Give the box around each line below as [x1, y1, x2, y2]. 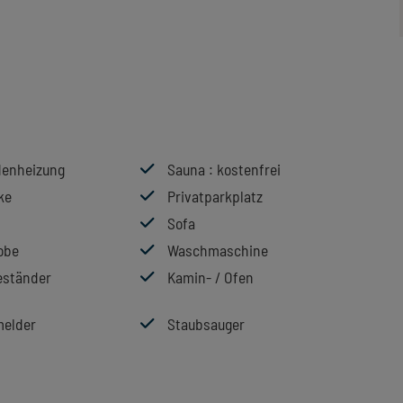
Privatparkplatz [167, 186, 263, 207]
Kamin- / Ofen [167, 267, 254, 288]
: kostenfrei [209, 159, 281, 180]
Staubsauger [167, 314, 245, 335]
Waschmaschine [167, 240, 268, 261]
